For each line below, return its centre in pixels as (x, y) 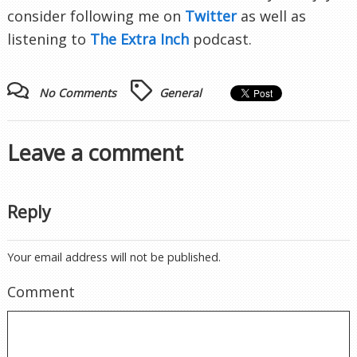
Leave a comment (95, 153)
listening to (49, 39)
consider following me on (96, 16)
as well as (271, 16)
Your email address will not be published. (114, 257)
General (180, 93)
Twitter (211, 16)
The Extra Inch (139, 39)
